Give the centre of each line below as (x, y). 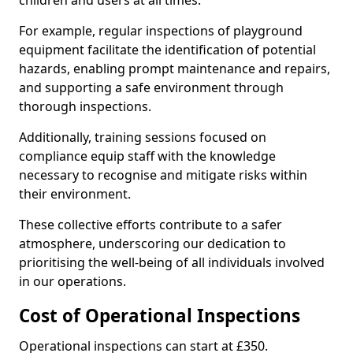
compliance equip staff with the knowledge (147, 156)
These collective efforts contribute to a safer (150, 225)
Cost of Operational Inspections (160, 316)
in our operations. (72, 281)
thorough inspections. (87, 106)
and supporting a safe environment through (151, 87)
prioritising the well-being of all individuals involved (172, 262)
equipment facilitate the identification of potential (167, 50)
